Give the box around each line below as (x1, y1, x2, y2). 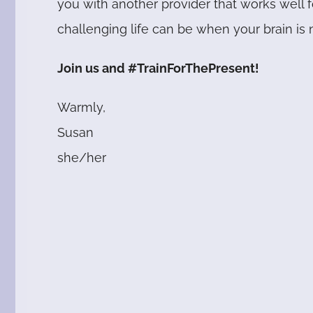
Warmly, (57, 100, 106, 115)
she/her (57, 150, 107, 166)
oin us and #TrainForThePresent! (64, 61, 260, 76)
